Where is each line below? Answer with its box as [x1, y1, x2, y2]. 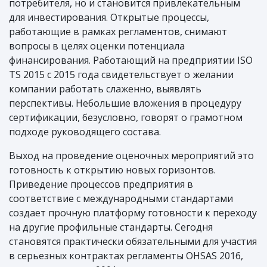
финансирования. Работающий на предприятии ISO [9, 54, 253, 67]
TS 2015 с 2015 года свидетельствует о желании [9, 68, 234, 82]
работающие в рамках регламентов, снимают [9, 25, 227, 39]
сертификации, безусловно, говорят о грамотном [9, 111, 243, 125]
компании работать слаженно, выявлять [9, 82, 201, 96]
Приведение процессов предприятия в [9, 178, 193, 191]
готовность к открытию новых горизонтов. [9, 163, 216, 177]
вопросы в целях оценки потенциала [9, 39, 185, 53]
